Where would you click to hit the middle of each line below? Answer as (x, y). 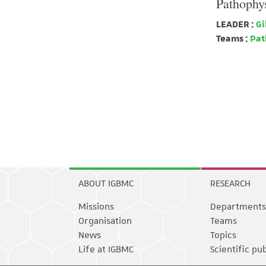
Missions (96, 207)
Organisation (105, 221)
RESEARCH (230, 183)
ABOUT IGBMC (106, 183)
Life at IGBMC (106, 249)
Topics (223, 235)
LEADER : (235, 24)
